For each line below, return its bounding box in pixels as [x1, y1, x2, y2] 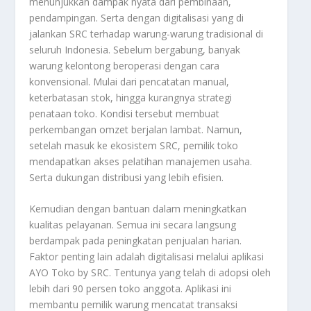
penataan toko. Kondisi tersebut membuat [29, 107, 220, 120]
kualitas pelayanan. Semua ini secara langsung [29, 218, 237, 232]
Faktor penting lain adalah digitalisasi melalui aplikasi [29, 250, 264, 264]
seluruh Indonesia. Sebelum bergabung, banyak [29, 43, 241, 56]
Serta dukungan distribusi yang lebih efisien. [29, 171, 224, 184]
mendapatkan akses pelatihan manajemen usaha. [29, 155, 253, 168]
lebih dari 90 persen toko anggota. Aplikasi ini [29, 282, 232, 296]
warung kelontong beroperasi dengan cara [29, 59, 220, 72]
